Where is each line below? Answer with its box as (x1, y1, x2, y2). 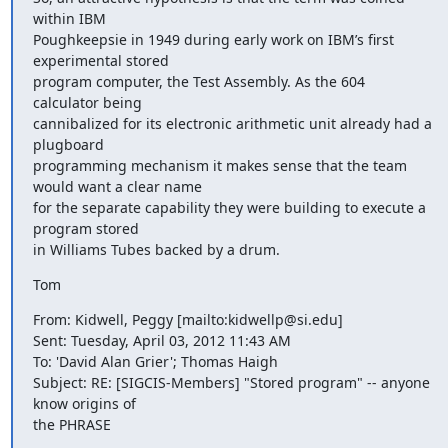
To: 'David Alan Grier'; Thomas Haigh (32, 352, 278, 371)
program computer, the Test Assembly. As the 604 (32, 72, 365, 91)
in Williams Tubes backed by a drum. (32, 240, 280, 259)
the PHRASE (32, 415, 111, 434)
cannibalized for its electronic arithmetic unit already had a (32, 114, 432, 133)
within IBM (32, 9, 106, 28)
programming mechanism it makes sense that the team (32, 156, 407, 175)
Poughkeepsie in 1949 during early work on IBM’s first (32, 30, 394, 49)
